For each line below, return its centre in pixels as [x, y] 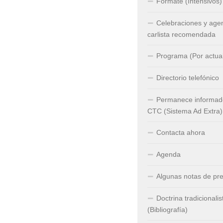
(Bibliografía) [167, 210]
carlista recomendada [181, 34]
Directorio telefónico [188, 78]
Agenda [168, 154]
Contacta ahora [181, 132]
